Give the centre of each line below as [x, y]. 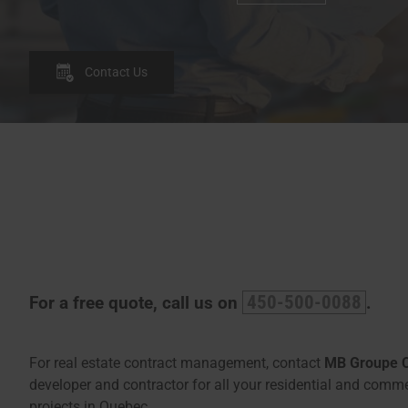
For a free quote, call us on [136, 303]
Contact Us [117, 73]
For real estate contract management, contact [177, 363]
